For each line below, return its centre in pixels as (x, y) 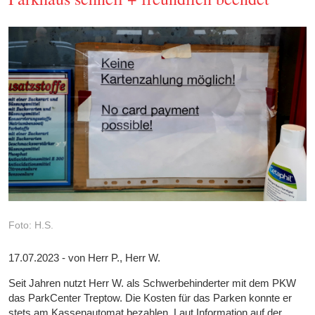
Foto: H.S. (31, 225)
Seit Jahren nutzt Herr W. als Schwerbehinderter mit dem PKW (153, 283)
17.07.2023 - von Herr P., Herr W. (85, 257)
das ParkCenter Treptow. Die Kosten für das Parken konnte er (150, 297)
